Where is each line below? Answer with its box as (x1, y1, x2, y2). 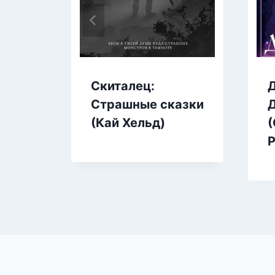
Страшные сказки (91, 96, 204, 112)
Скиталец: (91, 78, 155, 93)
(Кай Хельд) (91, 115, 165, 130)
